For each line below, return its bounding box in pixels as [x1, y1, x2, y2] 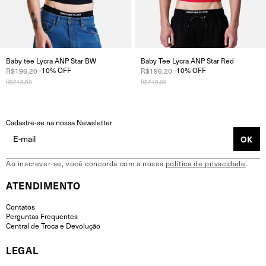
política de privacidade [165, 159, 246, 169]
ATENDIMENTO [6, 179, 81, 192]
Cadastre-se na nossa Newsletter [6, 118, 112, 128]
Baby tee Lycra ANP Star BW [6, 55, 96, 65]
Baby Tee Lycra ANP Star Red [140, 55, 234, 65]
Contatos [6, 202, 35, 212]
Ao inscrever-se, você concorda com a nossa [6, 159, 166, 169]
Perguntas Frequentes [6, 211, 78, 221]
